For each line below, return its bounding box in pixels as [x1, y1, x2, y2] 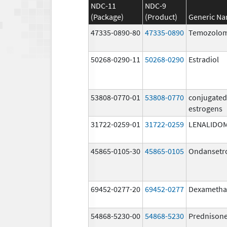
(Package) [91, 11, 124, 22]
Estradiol [188, 54, 219, 64]
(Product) [145, 11, 177, 22]
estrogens [188, 103, 222, 113]
